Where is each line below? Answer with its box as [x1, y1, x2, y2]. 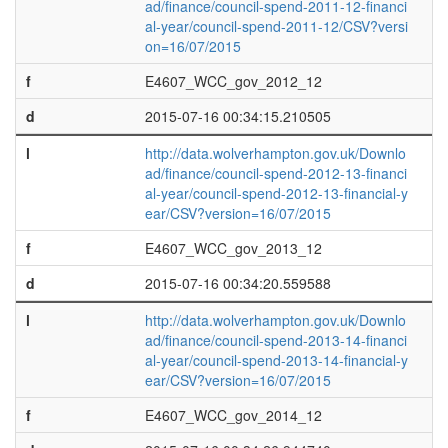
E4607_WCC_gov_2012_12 [144, 71, 322, 91]
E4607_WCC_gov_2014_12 [144, 405, 322, 425]
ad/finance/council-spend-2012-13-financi [144, 163, 407, 183]
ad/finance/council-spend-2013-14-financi [144, 330, 407, 350]
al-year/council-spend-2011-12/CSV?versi [144, 16, 408, 36]
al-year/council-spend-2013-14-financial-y [144, 350, 408, 370]
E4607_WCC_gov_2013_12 [144, 238, 322, 258]
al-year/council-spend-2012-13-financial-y [144, 183, 408, 203]
